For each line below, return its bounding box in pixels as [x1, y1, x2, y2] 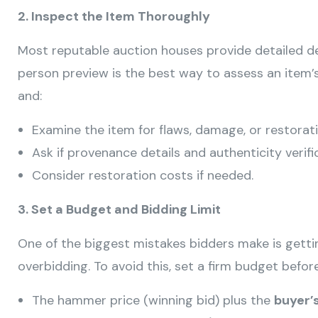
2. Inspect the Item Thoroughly [18, 8, 210, 26]
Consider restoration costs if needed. [32, 167, 253, 185]
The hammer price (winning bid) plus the [32, 292, 274, 309]
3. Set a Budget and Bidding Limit [18, 201, 221, 219]
